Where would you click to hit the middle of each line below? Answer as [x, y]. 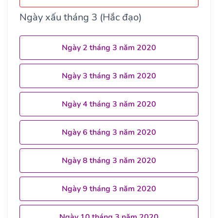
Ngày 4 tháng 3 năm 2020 [109, 104]
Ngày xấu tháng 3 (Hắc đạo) [81, 17]
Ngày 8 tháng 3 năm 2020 [109, 160]
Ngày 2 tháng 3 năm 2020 [109, 47]
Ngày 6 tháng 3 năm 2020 [109, 132]
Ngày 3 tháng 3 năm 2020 [109, 76]
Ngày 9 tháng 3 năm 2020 [109, 189]
